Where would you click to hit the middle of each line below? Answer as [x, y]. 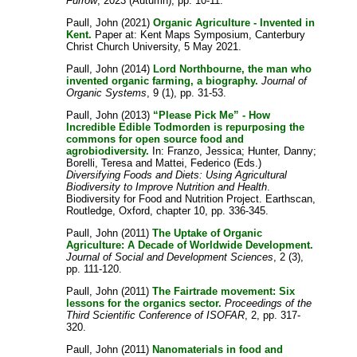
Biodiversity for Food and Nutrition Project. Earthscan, [191, 199]
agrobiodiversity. [108, 151]
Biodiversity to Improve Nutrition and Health [167, 187]
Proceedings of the [269, 304]
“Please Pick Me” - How [212, 116]
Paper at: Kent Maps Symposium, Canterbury [199, 35]
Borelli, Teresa [100, 163]
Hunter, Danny [281, 151]
